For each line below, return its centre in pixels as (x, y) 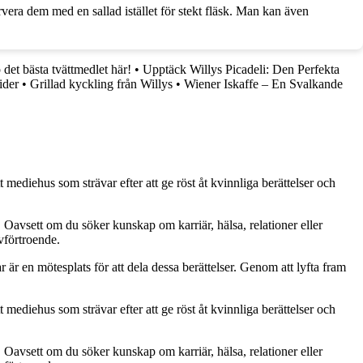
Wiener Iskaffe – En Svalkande (263, 84)
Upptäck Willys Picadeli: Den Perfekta (241, 70)
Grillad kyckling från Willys (101, 84)
